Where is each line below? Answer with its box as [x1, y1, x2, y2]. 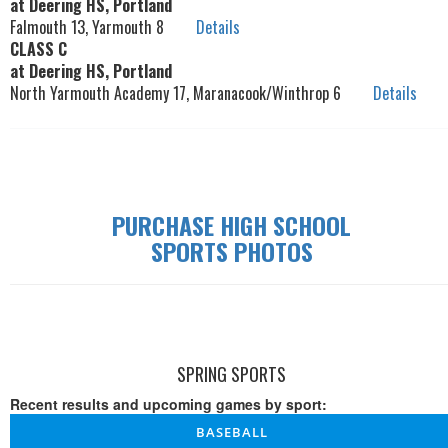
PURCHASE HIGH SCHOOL [112, 207, 352, 244]
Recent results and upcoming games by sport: [10, 394, 327, 415]
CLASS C [10, 37, 67, 62]
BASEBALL [195, 423, 268, 442]
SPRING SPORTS [177, 361, 287, 388]
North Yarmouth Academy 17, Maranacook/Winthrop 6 [10, 81, 373, 106]
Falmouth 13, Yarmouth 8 [10, 15, 196, 40]
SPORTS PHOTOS [150, 233, 313, 270]
